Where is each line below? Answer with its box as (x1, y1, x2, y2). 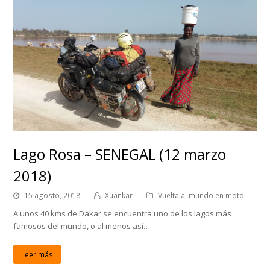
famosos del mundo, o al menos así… (13, 221, 151, 232)
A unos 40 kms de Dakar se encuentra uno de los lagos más (13, 208, 232, 219)
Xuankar (105, 190, 133, 201)
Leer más (21, 249, 54, 260)
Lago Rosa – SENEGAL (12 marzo (13, 144, 227, 165)
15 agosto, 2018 (24, 190, 81, 201)
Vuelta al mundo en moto (158, 190, 245, 201)
